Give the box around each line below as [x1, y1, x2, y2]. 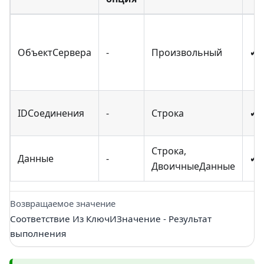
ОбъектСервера [18, 46, 91, 60]
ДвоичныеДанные [151, 160, 235, 173]
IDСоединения [18, 107, 84, 120]
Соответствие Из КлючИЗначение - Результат [10, 212, 212, 225]
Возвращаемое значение [10, 197, 115, 210]
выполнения [10, 227, 66, 239]
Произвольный [151, 46, 222, 60]
